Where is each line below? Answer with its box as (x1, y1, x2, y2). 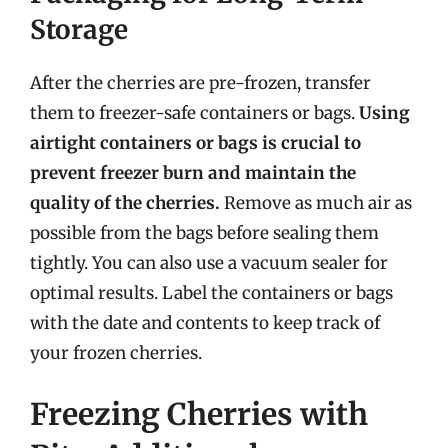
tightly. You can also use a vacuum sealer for (30, 251, 388, 274)
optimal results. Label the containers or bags (30, 281, 393, 304)
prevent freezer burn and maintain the (30, 161, 356, 184)
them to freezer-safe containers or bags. (30, 101, 359, 124)
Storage (30, 12, 128, 46)
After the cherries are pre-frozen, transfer (30, 71, 371, 94)
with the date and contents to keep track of (30, 311, 380, 334)
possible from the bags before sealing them (30, 221, 379, 244)
